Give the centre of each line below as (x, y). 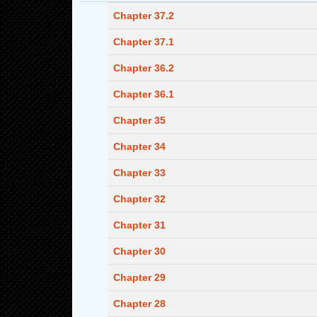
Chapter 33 (139, 173)
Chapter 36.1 (144, 94)
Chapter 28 (139, 304)
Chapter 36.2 (144, 68)
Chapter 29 (139, 277)
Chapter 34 (139, 146)
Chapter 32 (139, 199)
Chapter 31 (139, 225)
